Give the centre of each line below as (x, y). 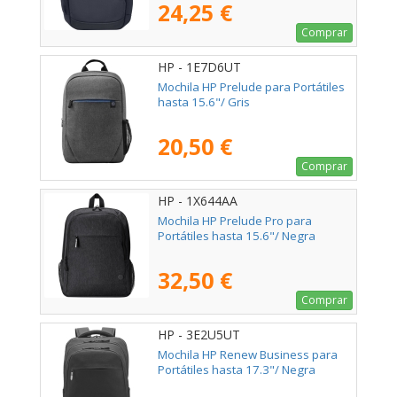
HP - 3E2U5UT (199, 335)
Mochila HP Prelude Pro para (235, 221)
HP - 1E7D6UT (199, 67)
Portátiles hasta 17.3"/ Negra (237, 370)
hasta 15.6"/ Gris (204, 102)
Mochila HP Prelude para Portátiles (251, 87)
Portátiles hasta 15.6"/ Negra (237, 236)
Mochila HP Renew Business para (248, 355)
